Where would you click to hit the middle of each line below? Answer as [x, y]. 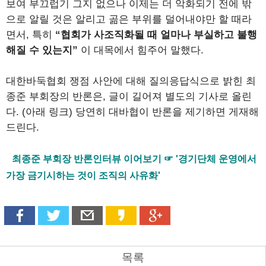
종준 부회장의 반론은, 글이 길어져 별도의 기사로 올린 [129, 97]
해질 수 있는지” [42, 50]
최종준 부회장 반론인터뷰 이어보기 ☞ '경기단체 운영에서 [134, 159]
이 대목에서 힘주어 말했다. [141, 50]
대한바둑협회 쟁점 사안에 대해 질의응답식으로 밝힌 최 [131, 81]
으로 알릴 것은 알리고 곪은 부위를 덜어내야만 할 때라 [129, 20]
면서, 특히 [31, 35]
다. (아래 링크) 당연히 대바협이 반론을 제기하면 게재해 [132, 112]
